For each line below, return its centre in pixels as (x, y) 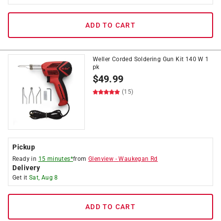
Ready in (25, 159)
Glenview (101, 159)
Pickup (24, 147)
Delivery (26, 168)
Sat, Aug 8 (43, 178)
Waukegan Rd (138, 159)
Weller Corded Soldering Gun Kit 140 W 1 (151, 59)
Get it (21, 178)
